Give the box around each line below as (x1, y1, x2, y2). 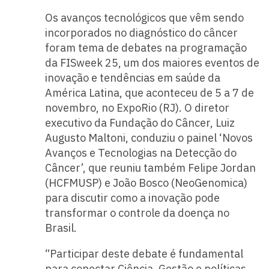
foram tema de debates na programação (44, 40, 247, 55)
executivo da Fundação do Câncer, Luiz (44, 115, 235, 130)
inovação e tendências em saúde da (44, 70, 220, 85)
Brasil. (44, 220, 77, 235)
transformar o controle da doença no (44, 205, 229, 220)
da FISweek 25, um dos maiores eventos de (44, 55, 259, 70)
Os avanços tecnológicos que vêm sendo (44, 10, 244, 25)
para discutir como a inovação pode (44, 190, 220, 205)
